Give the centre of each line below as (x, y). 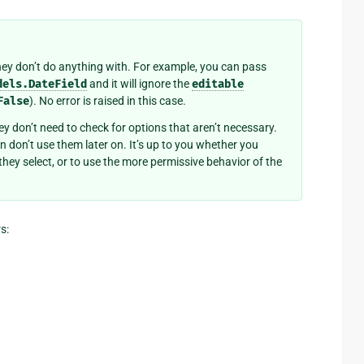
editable (218, 84)
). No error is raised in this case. (108, 101)
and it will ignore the (139, 84)
